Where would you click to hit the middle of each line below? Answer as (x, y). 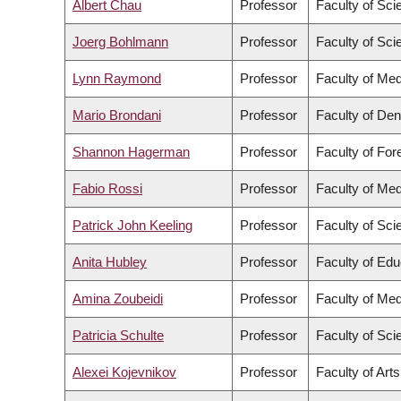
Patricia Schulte (118, 336)
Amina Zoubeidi (118, 299)
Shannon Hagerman (131, 152)
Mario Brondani (117, 115)
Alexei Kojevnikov (124, 372)
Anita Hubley (110, 262)
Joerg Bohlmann (120, 42)
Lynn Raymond (117, 79)
